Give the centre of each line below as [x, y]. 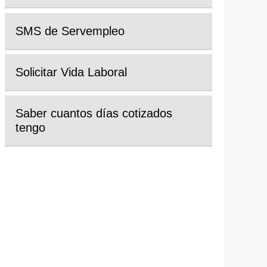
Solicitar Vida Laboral [71, 72]
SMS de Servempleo [70, 31]
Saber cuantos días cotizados [94, 113]
